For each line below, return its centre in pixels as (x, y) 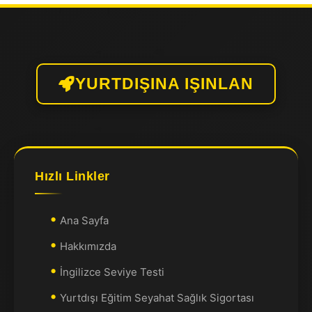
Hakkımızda (88, 246)
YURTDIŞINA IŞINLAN (164, 84)
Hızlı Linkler (72, 176)
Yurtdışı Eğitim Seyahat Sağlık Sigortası (157, 298)
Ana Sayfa (84, 220)
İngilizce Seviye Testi (112, 272)
